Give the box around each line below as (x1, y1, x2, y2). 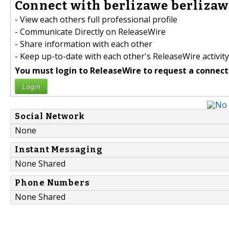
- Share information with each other (15, 38, 152, 50)
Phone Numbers (15, 178, 90, 188)
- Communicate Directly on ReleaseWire (15, 26, 166, 38)
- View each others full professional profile (15, 14, 177, 26)
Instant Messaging (15, 145, 103, 155)
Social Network (15, 111, 85, 122)
